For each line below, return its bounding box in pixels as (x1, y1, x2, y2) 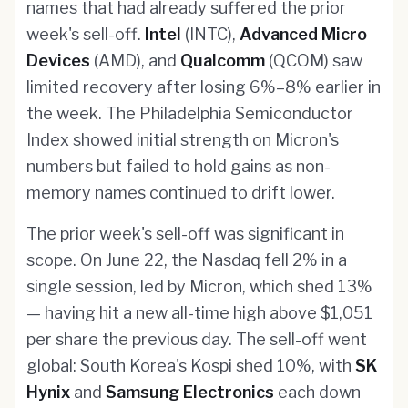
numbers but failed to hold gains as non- (26, 157, 331, 176)
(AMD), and (90, 51, 180, 70)
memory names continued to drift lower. (26, 183, 335, 202)
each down (274, 382, 361, 402)
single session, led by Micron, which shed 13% (26, 277, 372, 296)
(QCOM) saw (265, 51, 362, 70)
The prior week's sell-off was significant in (26, 224, 344, 243)
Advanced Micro (240, 25, 367, 44)
